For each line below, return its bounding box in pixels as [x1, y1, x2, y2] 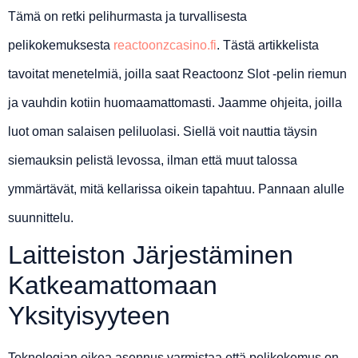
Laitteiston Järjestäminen [8, 241, 293, 270]
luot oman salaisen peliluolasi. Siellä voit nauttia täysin [8, 125, 317, 139]
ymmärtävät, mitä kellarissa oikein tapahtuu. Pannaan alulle [8, 182, 344, 197]
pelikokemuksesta [8, 38, 113, 53]
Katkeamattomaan [8, 271, 217, 300]
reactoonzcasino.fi [113, 38, 217, 53]
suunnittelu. [8, 211, 74, 225]
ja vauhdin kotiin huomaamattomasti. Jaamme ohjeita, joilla [8, 96, 342, 110]
